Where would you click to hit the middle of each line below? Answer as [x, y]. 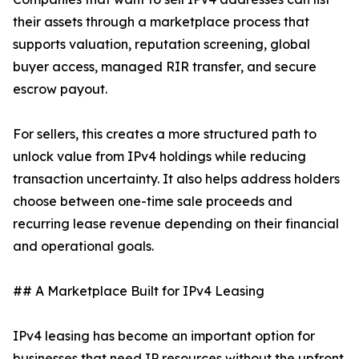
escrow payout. [60, 89]
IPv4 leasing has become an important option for [164, 336]
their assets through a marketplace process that [161, 22]
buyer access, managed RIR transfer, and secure [165, 67]
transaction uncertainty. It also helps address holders [176, 179]
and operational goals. [83, 246]
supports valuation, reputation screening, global [161, 44]
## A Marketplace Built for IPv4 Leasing [139, 291]
